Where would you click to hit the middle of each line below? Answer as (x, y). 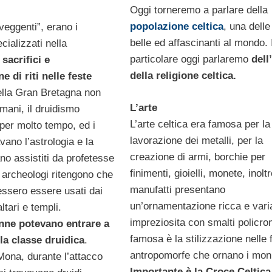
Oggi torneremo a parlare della (199, 10)
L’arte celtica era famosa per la (200, 124)
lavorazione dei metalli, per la (196, 140)
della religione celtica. (183, 76)
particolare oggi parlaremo (190, 59)
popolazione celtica (176, 27)
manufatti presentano (177, 189)
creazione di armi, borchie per (197, 157)
